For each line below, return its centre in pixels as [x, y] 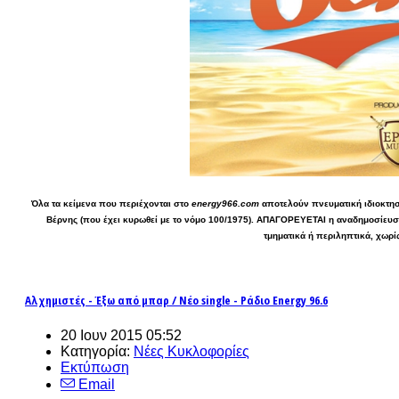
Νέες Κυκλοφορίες [191, 351]
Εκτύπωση [95, 367]
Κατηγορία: [97, 351]
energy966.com [225, 203]
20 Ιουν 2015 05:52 [121, 335]
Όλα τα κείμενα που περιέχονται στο [111, 203]
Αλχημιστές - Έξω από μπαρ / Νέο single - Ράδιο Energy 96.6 [176, 300]
